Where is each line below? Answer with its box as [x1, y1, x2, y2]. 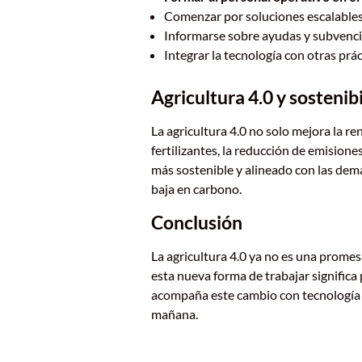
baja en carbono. [150, 181, 242, 196]
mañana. [150, 306, 198, 322]
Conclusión [150, 212, 242, 234]
